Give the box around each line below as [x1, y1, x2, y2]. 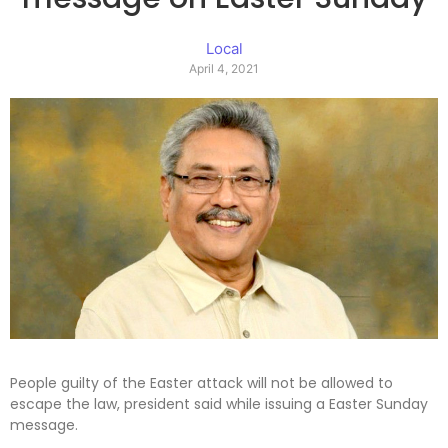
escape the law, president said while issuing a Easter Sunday [10, 394, 428, 415]
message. [10, 415, 78, 436]
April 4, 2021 [189, 61, 259, 77]
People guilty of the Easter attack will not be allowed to [10, 373, 393, 394]
